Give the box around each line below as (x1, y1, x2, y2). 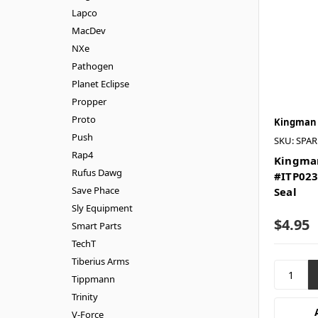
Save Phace (71, 183, 119, 197)
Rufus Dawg (71, 165, 122, 179)
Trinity (71, 290, 98, 303)
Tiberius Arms (71, 254, 129, 268)
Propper (71, 94, 106, 108)
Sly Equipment (71, 201, 133, 214)
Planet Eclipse (71, 77, 129, 90)
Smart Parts (71, 219, 121, 232)
